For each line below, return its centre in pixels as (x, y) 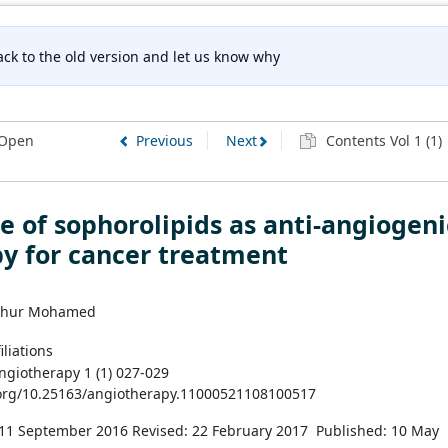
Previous (164, 141)
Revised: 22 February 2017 (222, 430)
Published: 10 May (377, 430)
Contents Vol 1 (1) (382, 141)
